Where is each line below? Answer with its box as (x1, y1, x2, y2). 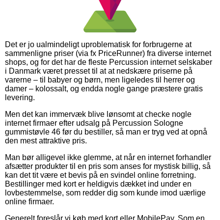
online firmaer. (5, 197, 54, 206)
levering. (5, 93, 35, 102)
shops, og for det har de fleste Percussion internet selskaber (5, 57, 212, 66)
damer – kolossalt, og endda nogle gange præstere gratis (5, 84, 203, 93)
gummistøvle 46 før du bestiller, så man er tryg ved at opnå (5, 127, 207, 136)
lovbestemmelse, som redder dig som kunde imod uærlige (5, 188, 206, 197)
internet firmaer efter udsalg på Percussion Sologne (5, 118, 183, 127)
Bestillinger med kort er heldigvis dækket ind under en (5, 179, 192, 188)
